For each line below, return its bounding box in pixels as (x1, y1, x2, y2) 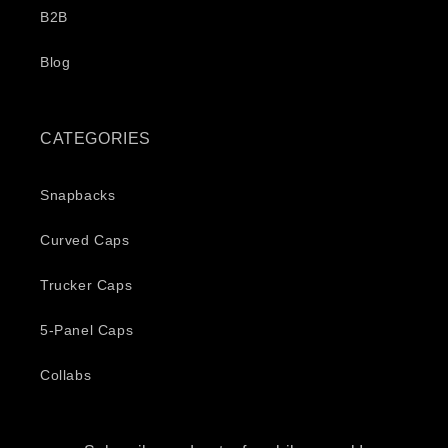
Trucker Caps (40, 277, 133, 293)
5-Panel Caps (40, 322, 134, 338)
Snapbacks (40, 187, 116, 203)
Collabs (40, 367, 92, 383)
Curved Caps (40, 232, 130, 248)
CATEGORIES (40, 130, 151, 147)
